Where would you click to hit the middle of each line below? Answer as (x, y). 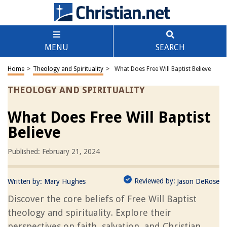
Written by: (26, 181)
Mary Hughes (65, 181)
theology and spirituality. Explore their (89, 213)
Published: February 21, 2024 (54, 152)
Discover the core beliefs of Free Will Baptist (102, 199)
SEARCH (170, 47)
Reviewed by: (155, 181)
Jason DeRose (198, 181)
